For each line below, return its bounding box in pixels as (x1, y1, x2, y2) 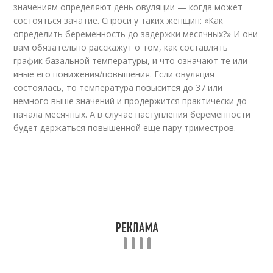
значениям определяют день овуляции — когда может (13, 1, 243, 13)
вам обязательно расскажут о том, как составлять (13, 41, 229, 53)
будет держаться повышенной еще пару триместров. (13, 122, 236, 133)
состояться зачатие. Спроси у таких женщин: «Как (13, 15, 224, 26)
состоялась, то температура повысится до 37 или (13, 82, 223, 93)
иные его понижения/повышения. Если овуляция (13, 68, 215, 80)
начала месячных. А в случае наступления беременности (13, 108, 251, 120)
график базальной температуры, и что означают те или (13, 55, 248, 66)
